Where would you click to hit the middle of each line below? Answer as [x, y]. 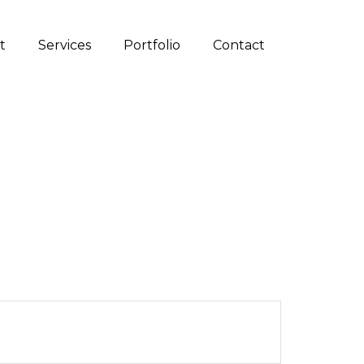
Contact [238, 45]
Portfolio [152, 45]
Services [64, 45]
